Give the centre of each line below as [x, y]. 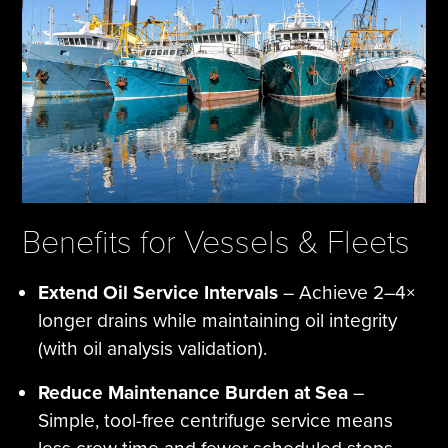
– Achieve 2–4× [347, 293]
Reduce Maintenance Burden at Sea [193, 393]
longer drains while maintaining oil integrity [218, 321]
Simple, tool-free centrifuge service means [216, 421]
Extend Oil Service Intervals [158, 293]
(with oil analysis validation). [153, 349]
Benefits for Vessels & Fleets [216, 243]
